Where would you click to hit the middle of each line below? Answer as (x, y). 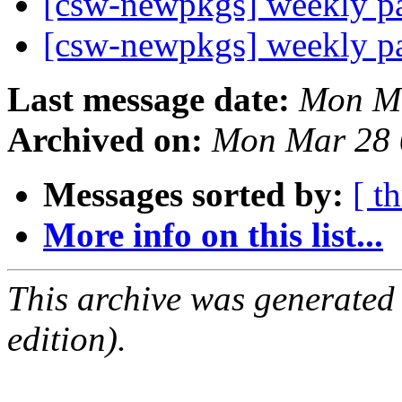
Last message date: (149, 100)
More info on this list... (213, 235)
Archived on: (105, 140)
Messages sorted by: (193, 195)
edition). (67, 339)
